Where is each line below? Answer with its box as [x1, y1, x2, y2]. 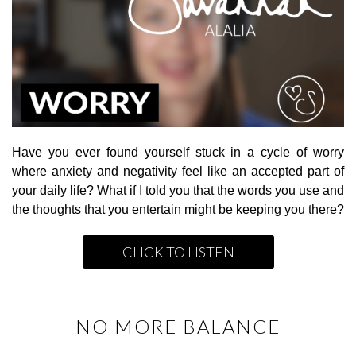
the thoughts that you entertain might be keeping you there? [12, 202, 344, 216]
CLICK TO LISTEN [122, 242, 234, 261]
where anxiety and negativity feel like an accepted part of [12, 164, 344, 178]
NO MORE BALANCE [75, 314, 281, 338]
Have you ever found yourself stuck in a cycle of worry [12, 145, 344, 159]
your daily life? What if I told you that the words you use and [12, 183, 344, 197]
